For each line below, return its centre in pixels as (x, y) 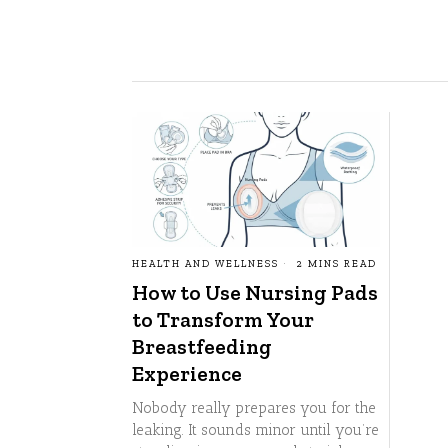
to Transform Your (223, 319)
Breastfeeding (202, 346)
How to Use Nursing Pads (255, 292)
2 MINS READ (335, 263)
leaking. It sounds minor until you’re (255, 429)
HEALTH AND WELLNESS (205, 263)
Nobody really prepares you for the (254, 407)
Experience (187, 373)
